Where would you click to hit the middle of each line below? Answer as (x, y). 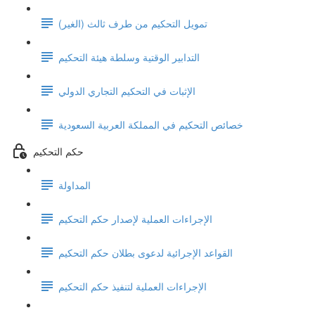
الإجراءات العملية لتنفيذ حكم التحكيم (133, 286)
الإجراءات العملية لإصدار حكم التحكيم (135, 218)
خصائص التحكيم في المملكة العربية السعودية (151, 124)
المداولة (75, 185)
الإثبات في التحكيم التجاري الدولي (127, 90)
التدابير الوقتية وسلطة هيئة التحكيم (129, 57)
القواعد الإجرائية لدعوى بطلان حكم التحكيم (146, 252)
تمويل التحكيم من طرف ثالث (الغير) (133, 23)
